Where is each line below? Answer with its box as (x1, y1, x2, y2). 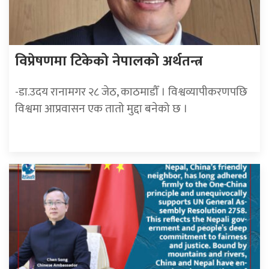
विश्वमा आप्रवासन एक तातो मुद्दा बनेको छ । (15, 99, 188, 119)
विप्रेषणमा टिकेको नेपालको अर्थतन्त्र (15, 49, 203, 74)
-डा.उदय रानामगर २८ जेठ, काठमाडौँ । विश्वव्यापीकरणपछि (15, 82, 247, 102)
